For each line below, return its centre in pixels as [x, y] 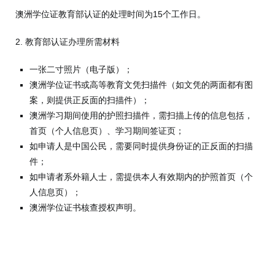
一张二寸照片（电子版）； [81, 70]
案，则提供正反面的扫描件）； [90, 100]
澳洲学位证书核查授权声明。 [86, 208]
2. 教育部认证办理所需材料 [68, 42]
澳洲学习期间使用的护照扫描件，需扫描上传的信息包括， [141, 116]
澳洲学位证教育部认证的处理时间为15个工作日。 [110, 14]
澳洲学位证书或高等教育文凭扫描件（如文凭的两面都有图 [141, 85]
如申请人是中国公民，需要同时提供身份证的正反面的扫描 [141, 146]
